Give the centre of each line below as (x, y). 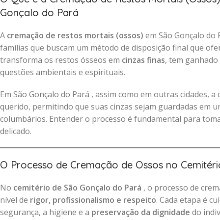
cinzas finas (143, 60)
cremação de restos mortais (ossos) (75, 35)
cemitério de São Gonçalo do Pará (78, 188)
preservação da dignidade (141, 212)
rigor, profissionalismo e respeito (93, 200)
